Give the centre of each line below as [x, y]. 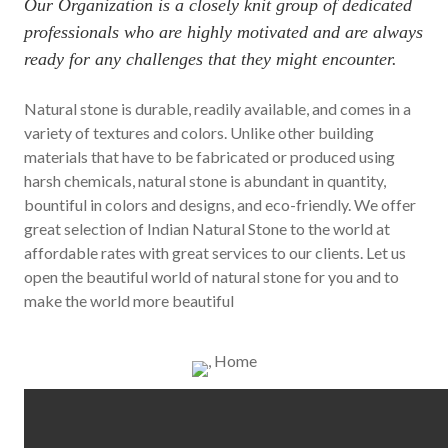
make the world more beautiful [129, 301]
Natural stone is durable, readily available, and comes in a [217, 109]
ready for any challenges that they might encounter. [210, 59]
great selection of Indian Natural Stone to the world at [207, 229]
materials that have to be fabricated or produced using [209, 157]
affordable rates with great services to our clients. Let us [215, 253]
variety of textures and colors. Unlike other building [199, 133]
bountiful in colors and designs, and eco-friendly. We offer [220, 205]
